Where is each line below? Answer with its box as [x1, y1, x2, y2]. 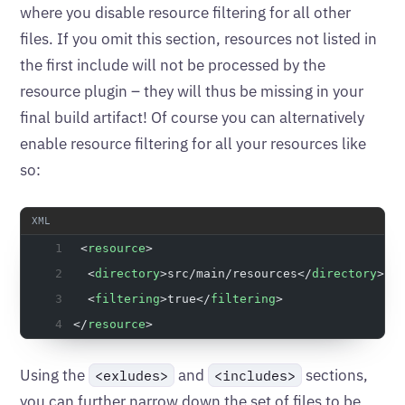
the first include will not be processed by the [20, 55, 325, 75]
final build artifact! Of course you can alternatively [20, 108, 364, 127]
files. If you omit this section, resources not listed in [20, 29, 377, 49]
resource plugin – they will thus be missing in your [20, 81, 363, 101]
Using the [20, 365, 89, 385]
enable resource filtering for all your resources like [20, 134, 366, 154]
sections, [302, 365, 372, 385]
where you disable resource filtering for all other [20, 3, 351, 23]
